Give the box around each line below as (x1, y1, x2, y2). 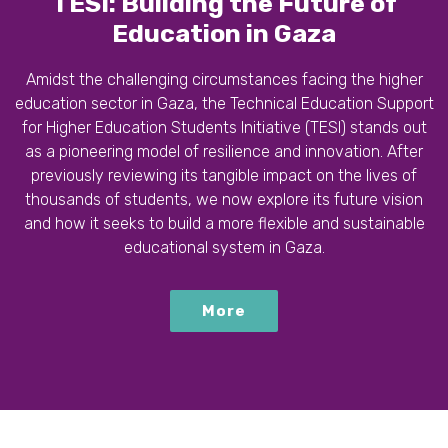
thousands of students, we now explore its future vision (25, 190, 423, 210)
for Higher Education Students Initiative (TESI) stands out (21, 118, 427, 138)
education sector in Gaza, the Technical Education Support (14, 94, 434, 114)
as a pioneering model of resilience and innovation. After (25, 142, 423, 162)
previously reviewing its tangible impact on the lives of (31, 166, 417, 186)
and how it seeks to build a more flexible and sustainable (23, 214, 425, 234)
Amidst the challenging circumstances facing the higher (25, 70, 423, 90)
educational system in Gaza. (123, 238, 325, 258)
